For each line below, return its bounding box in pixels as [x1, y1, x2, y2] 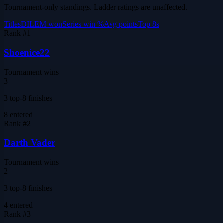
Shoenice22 [4, 47, 50, 58]
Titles [4, 20, 21, 29]
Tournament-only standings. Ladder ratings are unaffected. [4, 3, 187, 12]
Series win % [62, 20, 104, 29]
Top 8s [138, 20, 159, 29]
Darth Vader [4, 137, 55, 148]
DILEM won [21, 20, 62, 29]
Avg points [104, 20, 138, 29]
